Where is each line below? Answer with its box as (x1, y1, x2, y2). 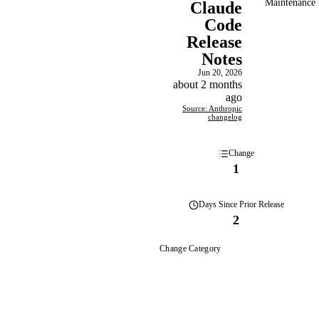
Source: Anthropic (182, 104, 242, 113)
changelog (208, 113, 242, 121)
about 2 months (173, 78, 242, 90)
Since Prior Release (216, 199, 284, 209)
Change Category (159, 244, 221, 253)
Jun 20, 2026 (198, 68, 242, 78)
